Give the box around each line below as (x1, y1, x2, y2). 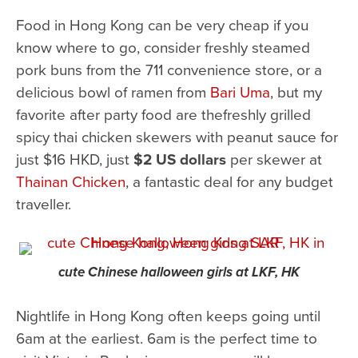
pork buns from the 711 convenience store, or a (16, 58, 322, 80)
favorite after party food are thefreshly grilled (16, 102, 311, 125)
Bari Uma (210, 80, 270, 102)
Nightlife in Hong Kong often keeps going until (16, 304, 320, 326)
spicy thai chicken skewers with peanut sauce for (16, 125, 338, 147)
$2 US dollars (133, 147, 226, 170)
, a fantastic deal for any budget (125, 169, 333, 192)
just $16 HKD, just (16, 147, 133, 169)
